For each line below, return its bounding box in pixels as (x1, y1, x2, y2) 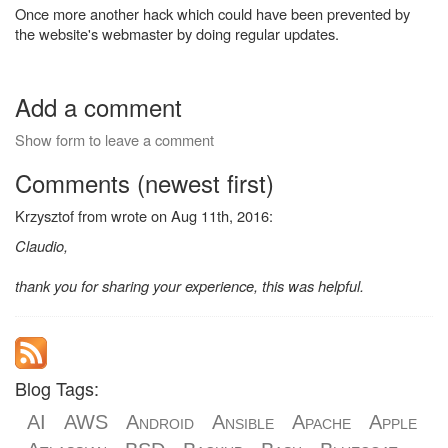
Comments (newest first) (15, 164, 274, 200)
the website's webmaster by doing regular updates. (15, 22, 339, 44)
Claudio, (15, 234, 68, 256)
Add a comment (15, 88, 182, 124)
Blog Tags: (15, 374, 99, 401)
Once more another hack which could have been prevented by (15, 2, 410, 24)
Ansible (212, 410, 274, 433)
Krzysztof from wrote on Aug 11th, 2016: (15, 204, 273, 226)
